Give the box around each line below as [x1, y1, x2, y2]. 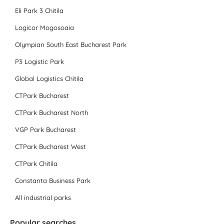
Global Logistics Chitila [15, 74, 83, 83]
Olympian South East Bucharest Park [15, 40, 126, 49]
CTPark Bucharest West [15, 142, 86, 151]
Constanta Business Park [15, 176, 90, 185]
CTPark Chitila [15, 159, 57, 168]
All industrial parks [15, 193, 71, 202]
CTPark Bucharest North [15, 108, 88, 117]
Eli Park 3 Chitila [15, 6, 63, 15]
